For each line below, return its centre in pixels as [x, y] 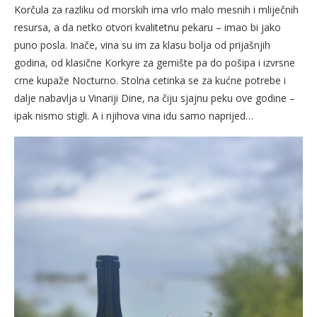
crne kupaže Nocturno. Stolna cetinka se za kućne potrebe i [150, 81]
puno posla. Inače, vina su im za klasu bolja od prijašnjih [142, 45]
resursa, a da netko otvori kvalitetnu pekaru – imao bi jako [148, 28]
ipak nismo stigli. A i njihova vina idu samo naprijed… [134, 116]
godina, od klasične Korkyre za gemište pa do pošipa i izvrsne [155, 63]
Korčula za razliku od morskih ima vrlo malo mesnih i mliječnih [156, 10]
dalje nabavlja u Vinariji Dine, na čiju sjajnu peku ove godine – [155, 98]
